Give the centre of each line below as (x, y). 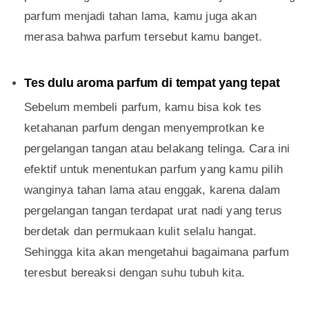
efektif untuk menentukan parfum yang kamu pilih (153, 170)
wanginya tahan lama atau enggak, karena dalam (152, 190)
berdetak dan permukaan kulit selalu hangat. (141, 232)
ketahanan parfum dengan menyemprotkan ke (144, 128)
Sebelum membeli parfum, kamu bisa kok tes (143, 108)
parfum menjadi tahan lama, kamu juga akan (140, 17)
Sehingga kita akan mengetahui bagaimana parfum (157, 252)
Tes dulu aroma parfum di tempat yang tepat (152, 83)
